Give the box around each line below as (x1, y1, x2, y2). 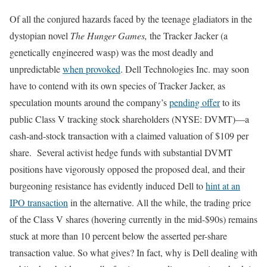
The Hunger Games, (70, 29, 150, 42)
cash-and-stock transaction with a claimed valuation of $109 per (10, 129, 249, 142)
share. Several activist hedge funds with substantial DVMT (10, 146, 232, 159)
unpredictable (10, 63, 63, 75)
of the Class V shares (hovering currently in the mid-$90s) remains (10, 213, 257, 225)
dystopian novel (10, 29, 70, 42)
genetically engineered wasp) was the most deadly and (10, 46, 213, 58)
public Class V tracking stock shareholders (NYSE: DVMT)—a (10, 113, 249, 125)
